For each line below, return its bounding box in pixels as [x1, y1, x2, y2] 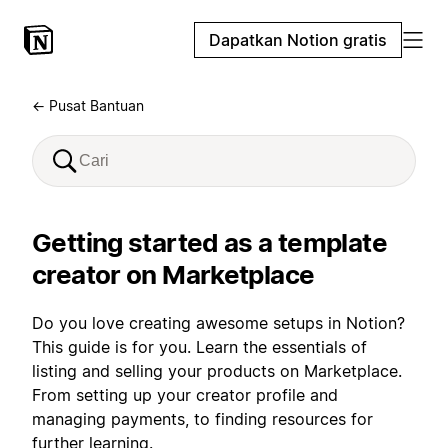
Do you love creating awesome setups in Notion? [32, 313, 405, 333]
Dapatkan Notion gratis [209, 30, 387, 50]
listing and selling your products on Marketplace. [32, 361, 402, 381]
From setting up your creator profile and [32, 385, 338, 405]
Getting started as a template [32, 227, 387, 258]
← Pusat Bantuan [32, 97, 144, 114]
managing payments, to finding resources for [32, 409, 373, 429]
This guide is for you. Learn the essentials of [32, 337, 367, 357]
